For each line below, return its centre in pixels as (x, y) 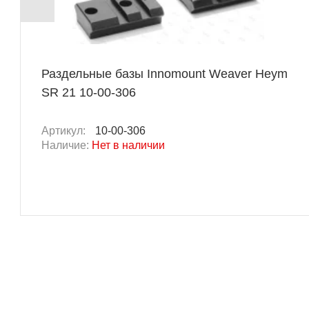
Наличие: (67, 145)
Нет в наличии (128, 145)
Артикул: (65, 130)
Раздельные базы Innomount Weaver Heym (165, 73)
